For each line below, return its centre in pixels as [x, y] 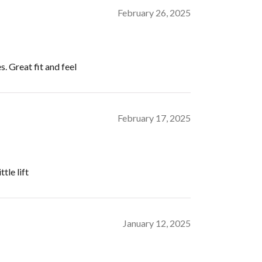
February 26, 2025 [154, 12]
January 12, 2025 [157, 223]
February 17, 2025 [154, 118]
